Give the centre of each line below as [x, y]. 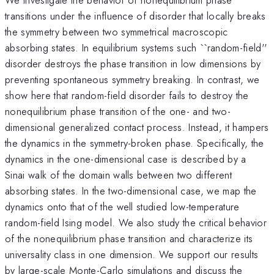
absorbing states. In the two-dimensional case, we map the [131, 191]
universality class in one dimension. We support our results [132, 254]
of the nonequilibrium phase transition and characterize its [129, 238]
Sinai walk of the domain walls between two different [119, 175]
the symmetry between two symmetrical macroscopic [117, 31]
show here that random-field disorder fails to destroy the [127, 95]
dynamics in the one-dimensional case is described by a [126, 159]
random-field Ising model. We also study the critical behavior [136, 222]
